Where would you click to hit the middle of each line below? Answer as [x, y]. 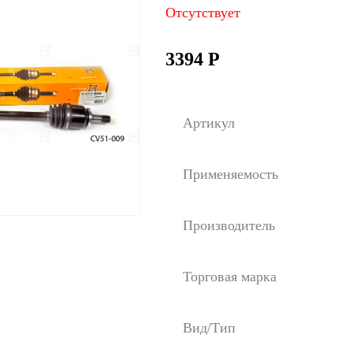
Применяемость [230, 174]
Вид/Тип [209, 328]
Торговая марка [230, 277]
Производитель [229, 225]
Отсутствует [203, 13]
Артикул [209, 123]
